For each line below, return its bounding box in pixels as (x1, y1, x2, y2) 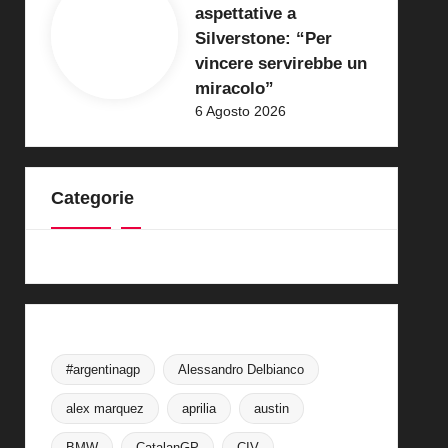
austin (253, 400, 289, 416)
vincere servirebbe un (194, 53, 367, 73)
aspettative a (194, 3, 296, 23)
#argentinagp (65, 361, 140, 377)
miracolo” (194, 78, 274, 98)
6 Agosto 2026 (194, 102, 286, 119)
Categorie (50, 187, 134, 208)
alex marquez (65, 400, 144, 416)
